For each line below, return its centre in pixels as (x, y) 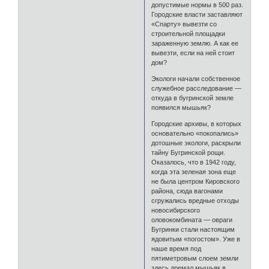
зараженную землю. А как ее (195, 43)
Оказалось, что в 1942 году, (194, 162)
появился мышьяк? (181, 107)
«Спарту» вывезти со (184, 24)
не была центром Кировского (196, 181)
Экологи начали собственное (196, 78)
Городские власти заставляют (197, 14)
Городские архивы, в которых (197, 123)
